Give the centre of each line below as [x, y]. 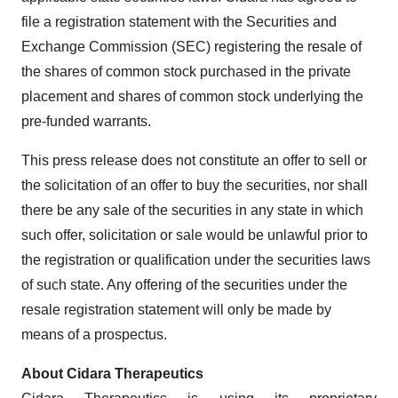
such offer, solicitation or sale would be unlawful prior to [195, 235]
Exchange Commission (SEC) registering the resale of [191, 47]
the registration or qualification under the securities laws [196, 260]
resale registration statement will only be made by [176, 310]
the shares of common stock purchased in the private [186, 72]
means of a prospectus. [94, 335]
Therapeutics [159, 374]
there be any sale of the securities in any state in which [192, 211]
